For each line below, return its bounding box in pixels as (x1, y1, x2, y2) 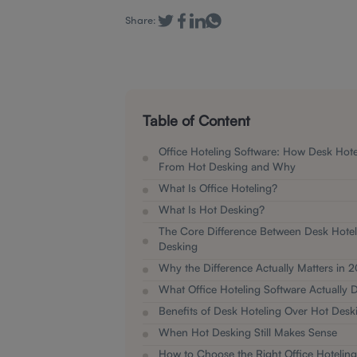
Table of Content (143, 112, 250, 129)
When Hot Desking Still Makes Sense (159, 325, 337, 339)
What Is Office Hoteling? (159, 181, 277, 194)
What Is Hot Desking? (159, 202, 265, 216)
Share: (125, 15, 156, 26)
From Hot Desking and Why (159, 159, 296, 173)
